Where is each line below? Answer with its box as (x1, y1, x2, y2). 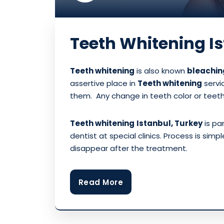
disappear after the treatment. (69, 143, 187, 154)
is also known (134, 65, 187, 76)
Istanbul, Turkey (136, 118, 202, 129)
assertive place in (69, 78, 137, 89)
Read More (78, 177, 123, 188)
